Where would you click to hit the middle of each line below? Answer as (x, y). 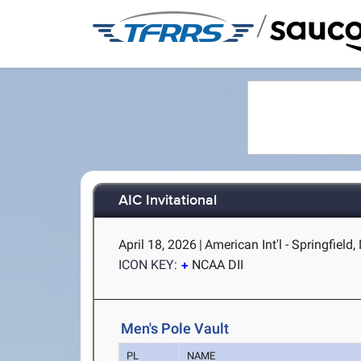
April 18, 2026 (158, 245)
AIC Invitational (168, 201)
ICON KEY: (148, 265)
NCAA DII (218, 265)
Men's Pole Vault (175, 328)
